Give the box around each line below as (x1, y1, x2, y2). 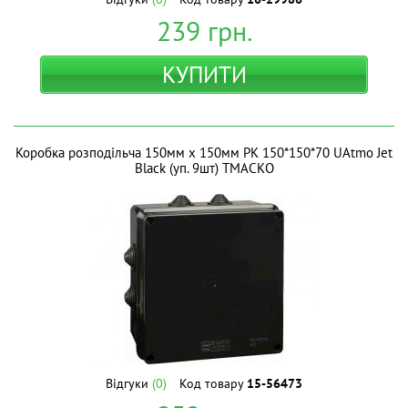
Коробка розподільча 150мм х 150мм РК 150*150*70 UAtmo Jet (15, 144, 393, 161)
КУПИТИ (161, 60, 247, 89)
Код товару (179, 375, 247, 392)
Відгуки (106, 375, 152, 392)
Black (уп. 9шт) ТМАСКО (134, 159, 274, 177)
